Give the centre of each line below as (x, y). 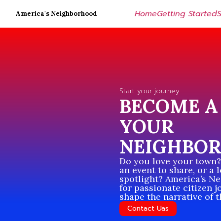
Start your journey (149, 91)
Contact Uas (148, 208)
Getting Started (187, 14)
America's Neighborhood (56, 14)
